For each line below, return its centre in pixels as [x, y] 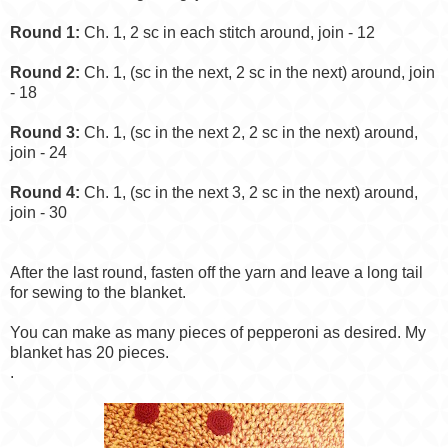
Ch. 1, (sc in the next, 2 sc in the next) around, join [257, 73]
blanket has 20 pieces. [89, 353]
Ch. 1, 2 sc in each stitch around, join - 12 [227, 33]
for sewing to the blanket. [98, 293]
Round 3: [47, 133]
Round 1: [45, 33]
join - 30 [38, 213]
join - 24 [38, 153]
